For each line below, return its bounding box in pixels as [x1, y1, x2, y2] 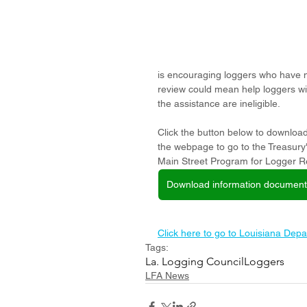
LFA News [145, 270, 189, 281]
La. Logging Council [145, 255, 244, 268]
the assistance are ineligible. [158, 98, 282, 109]
